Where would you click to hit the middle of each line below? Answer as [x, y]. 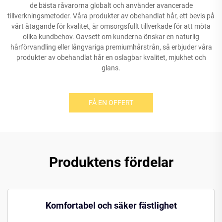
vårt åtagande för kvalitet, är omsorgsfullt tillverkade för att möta [111, 26]
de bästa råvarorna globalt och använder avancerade [111, 5]
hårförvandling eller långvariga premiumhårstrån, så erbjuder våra [111, 47]
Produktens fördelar [111, 162]
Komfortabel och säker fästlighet [111, 205]
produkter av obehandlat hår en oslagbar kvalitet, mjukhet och [111, 57]
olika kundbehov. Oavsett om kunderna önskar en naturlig [111, 37]
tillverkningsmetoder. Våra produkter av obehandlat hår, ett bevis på [111, 16]
